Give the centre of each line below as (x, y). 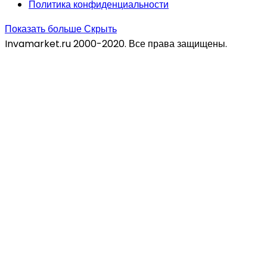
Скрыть (100, 29)
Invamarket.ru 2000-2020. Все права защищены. (116, 44)
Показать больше (44, 29)
